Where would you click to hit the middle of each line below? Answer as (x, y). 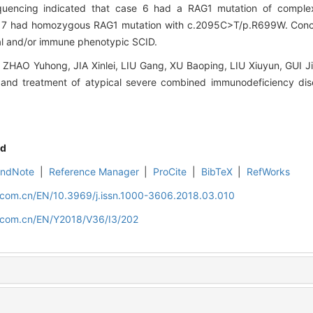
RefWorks (269, 172)
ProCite (170, 172)
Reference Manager (94, 172)
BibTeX (217, 172)
